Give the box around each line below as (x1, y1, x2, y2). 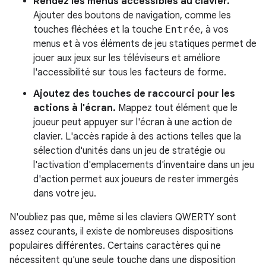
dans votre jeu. (33, 187, 96, 199)
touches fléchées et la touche (33, 23, 165, 36)
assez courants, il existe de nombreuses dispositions (9, 225, 233, 237)
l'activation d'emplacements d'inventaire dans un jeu (33, 159, 254, 171)
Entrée (165, 23, 201, 35)
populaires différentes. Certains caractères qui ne (9, 239, 221, 252)
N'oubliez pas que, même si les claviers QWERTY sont (9, 211, 236, 223)
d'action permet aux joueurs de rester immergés (33, 173, 239, 185)
